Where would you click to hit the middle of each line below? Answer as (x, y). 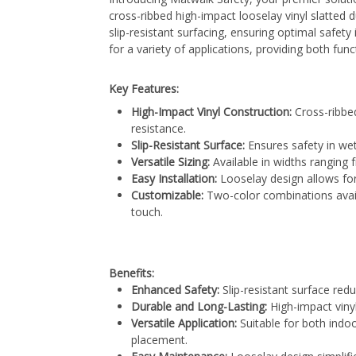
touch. (147, 211)
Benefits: (132, 273)
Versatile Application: (184, 323)
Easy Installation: (174, 178)
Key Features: (144, 88)
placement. (159, 339)
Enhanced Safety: (175, 289)
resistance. (159, 128)
